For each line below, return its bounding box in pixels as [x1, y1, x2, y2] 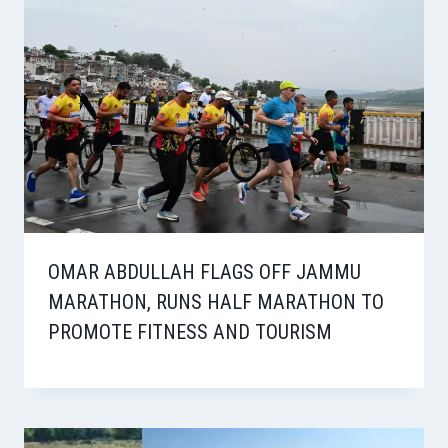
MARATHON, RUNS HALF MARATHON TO [48, 290, 384, 315]
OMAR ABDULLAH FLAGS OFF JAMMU [48, 260, 361, 285]
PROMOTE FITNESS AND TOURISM [48, 320, 332, 345]
